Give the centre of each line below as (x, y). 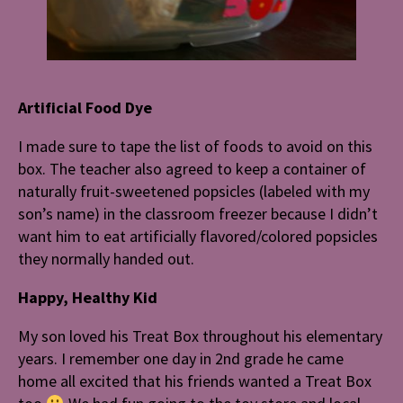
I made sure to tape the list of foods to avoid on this (195, 146)
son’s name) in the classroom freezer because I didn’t (198, 213)
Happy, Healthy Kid (88, 297)
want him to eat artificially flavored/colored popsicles (198, 236)
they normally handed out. (106, 258)
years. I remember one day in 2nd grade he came (181, 358)
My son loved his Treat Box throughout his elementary (200, 336)
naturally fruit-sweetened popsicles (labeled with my (194, 191)
